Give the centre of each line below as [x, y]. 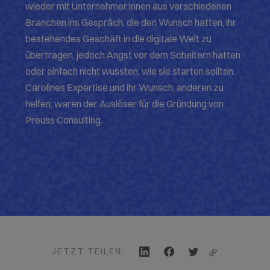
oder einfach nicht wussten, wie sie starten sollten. [130, 71]
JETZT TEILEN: [89, 252]
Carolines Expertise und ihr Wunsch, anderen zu [125, 88]
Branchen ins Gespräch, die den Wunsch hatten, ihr [131, 23]
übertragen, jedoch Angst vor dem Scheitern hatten [133, 55]
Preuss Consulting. [64, 120]
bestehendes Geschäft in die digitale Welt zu [119, 39]
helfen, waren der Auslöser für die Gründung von [125, 104]
